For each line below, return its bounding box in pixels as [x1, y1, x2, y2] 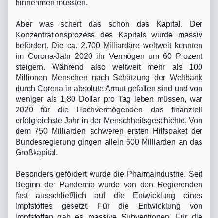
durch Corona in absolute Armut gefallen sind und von [16, 84, 202, 92]
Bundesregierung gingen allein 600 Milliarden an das [16, 137, 202, 146]
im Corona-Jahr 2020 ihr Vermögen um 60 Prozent [16, 52, 202, 60]
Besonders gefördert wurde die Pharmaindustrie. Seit [16, 169, 202, 178]
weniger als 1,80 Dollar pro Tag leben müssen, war [16, 94, 202, 103]
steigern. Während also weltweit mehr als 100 [16, 62, 202, 71]
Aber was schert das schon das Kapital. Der [16, 19, 202, 28]
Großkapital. [16, 148, 58, 157]
